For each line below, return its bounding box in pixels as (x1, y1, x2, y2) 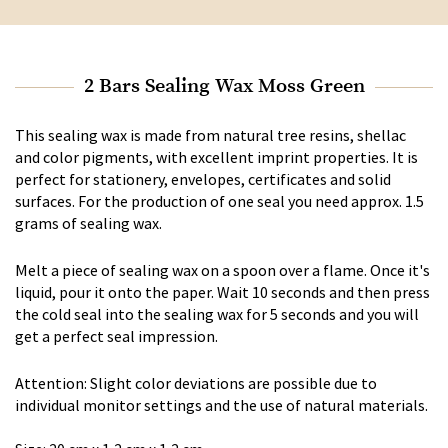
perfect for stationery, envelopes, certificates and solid (15, 168, 391, 189)
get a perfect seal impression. (15, 325, 218, 346)
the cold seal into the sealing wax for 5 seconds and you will (15, 303, 419, 324)
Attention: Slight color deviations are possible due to (15, 372, 377, 393)
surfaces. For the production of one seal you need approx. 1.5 (15, 190, 424, 211)
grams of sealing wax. (15, 212, 162, 233)
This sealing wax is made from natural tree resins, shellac (15, 124, 406, 145)
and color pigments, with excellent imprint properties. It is (15, 146, 418, 167)
